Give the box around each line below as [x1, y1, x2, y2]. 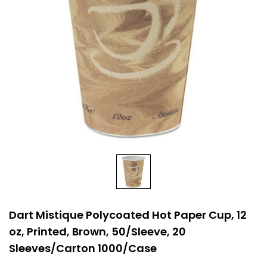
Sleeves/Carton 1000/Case [9, 241, 157, 256]
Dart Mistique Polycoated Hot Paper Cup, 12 [9, 207, 247, 222]
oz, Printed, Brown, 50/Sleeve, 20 [9, 224, 186, 239]
